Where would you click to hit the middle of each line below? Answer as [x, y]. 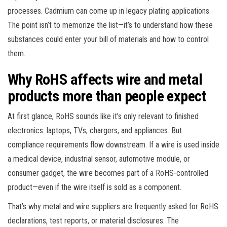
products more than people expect [107, 96]
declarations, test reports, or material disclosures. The [93, 220]
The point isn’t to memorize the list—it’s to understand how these [110, 25]
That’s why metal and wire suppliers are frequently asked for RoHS [113, 206]
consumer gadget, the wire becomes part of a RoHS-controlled [108, 173]
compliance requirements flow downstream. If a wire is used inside [113, 144]
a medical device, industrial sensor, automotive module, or [99, 159]
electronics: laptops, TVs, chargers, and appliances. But [95, 130]
